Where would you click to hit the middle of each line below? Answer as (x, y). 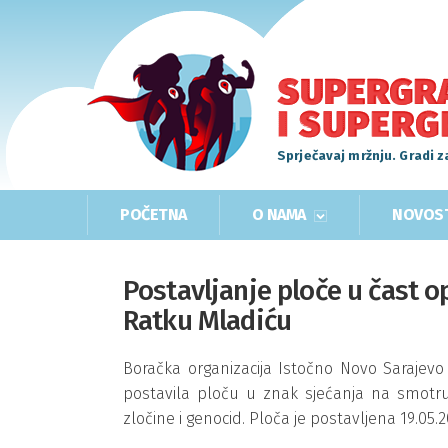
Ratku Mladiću (207, 320)
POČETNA (153, 214)
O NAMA (280, 214)
